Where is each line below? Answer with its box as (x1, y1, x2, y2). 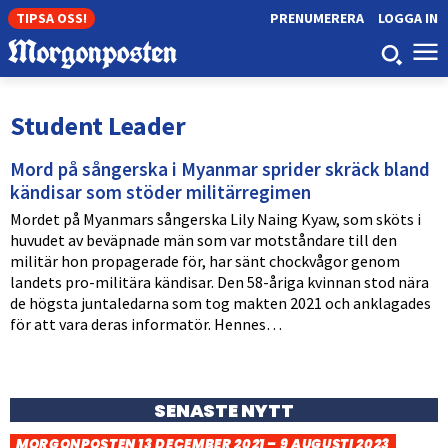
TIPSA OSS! (16, 9, 87, 27)
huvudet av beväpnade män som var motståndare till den (10, 229, 397, 250)
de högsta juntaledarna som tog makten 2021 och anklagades (10, 292, 431, 313)
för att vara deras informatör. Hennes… (10, 313, 282, 334)
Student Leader (10, 108, 186, 142)
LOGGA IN (377, 9, 438, 27)
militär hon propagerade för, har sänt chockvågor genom (10, 250, 400, 271)
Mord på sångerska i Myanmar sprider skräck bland (10, 156, 430, 181)
